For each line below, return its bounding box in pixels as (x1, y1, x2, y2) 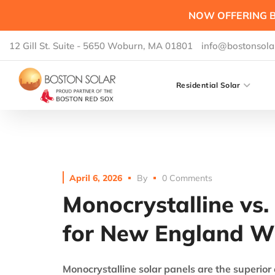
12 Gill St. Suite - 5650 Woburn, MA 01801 (9, 39, 193, 52)
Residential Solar (176, 80, 241, 90)
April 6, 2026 (69, 172, 122, 184)
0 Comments (162, 172, 212, 184)
